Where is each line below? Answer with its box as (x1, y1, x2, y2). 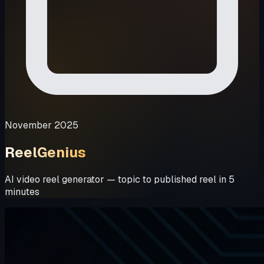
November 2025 (5, 119, 78, 131)
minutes (5, 185, 39, 198)
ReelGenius (5, 143, 86, 161)
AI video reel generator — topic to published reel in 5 (5, 173, 235, 186)
